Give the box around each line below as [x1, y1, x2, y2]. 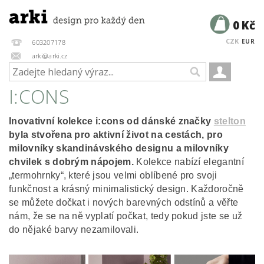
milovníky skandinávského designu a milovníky [9, 143, 229, 153]
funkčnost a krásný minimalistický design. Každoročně [9, 184, 244, 194]
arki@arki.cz [29, 51, 68, 60]
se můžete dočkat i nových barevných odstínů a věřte [9, 197, 239, 207]
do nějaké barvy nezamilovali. [9, 225, 139, 235]
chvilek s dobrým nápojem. [9, 157, 134, 167]
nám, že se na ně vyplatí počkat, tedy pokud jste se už [9, 211, 243, 221]
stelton [213, 116, 246, 126]
